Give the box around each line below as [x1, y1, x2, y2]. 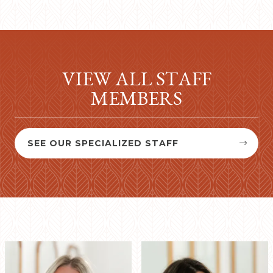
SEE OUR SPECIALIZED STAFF [27, 138, 179, 149]
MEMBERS [91, 85, 182, 112]
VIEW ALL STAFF [62, 66, 211, 92]
